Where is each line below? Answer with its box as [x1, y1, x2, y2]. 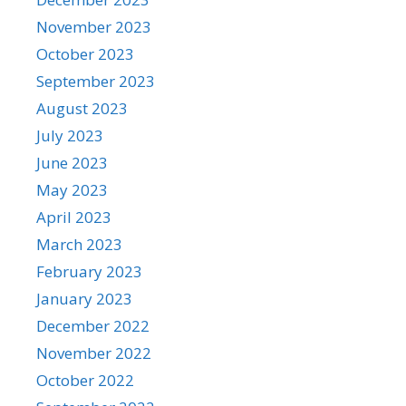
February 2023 [36, 260, 142, 282]
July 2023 [36, 124, 103, 146]
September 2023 [36, 70, 155, 92]
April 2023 [36, 206, 111, 227]
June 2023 [36, 151, 108, 173]
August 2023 [36, 97, 128, 119]
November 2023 [36, 15, 151, 37]
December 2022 [36, 314, 150, 336]
